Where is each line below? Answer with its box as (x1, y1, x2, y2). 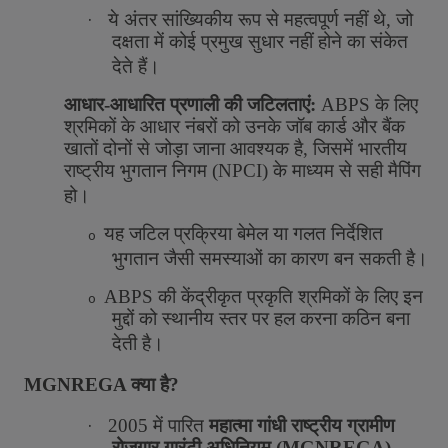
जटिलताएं (247, 94, 310, 115)
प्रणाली (170, 94, 219, 115)
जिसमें (313, 138, 353, 159)
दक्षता (112, 31, 149, 52)
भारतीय (358, 138, 407, 159)
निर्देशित (331, 223, 383, 244)
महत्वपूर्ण (284, 9, 339, 30)
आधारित (110, 94, 165, 115)
